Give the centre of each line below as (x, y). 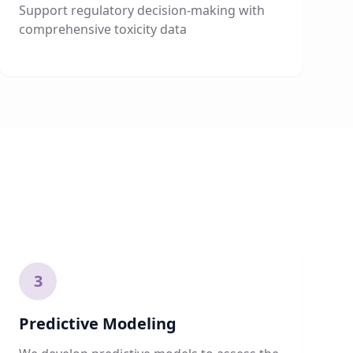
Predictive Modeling (98, 323)
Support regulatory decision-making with (142, 10)
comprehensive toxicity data (103, 29)
